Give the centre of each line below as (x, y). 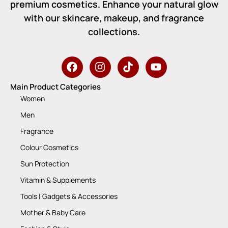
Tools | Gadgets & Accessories (69, 196)
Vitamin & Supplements (58, 180)
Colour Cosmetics (49, 147)
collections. (114, 32)
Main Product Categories (55, 87)
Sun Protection (45, 163)
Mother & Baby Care (53, 212)
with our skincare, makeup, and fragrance (114, 18)
